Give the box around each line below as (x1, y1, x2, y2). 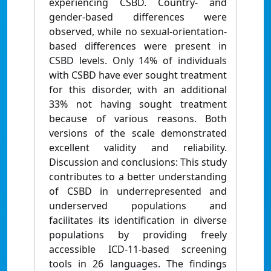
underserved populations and (49, 199, 227, 213)
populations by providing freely (49, 228, 227, 242)
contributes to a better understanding (49, 170, 227, 184)
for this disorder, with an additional (49, 83, 227, 97)
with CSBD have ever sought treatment (49, 68, 227, 82)
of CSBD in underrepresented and (49, 184, 227, 198)
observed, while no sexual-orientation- (49, 25, 227, 39)
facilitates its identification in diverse (49, 214, 227, 227)
